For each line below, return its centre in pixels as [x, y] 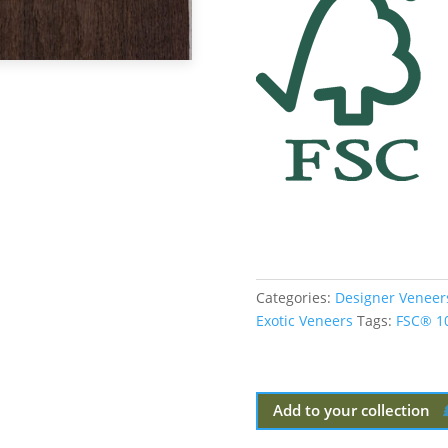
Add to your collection [351, 410]
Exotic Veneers [304, 320]
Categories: [295, 297]
